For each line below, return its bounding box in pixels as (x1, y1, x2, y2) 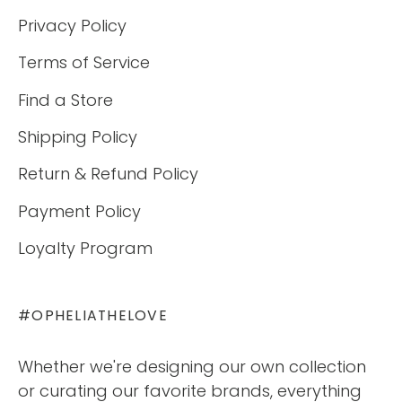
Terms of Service (18, 51, 150, 74)
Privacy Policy (18, 13, 127, 37)
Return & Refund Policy (18, 162, 198, 186)
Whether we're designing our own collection (18, 354, 366, 378)
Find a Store (18, 88, 113, 111)
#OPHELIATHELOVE (18, 305, 168, 327)
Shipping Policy (18, 125, 137, 148)
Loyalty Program (18, 237, 153, 260)
